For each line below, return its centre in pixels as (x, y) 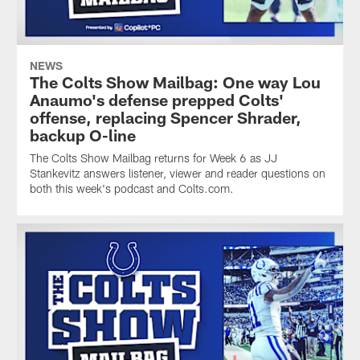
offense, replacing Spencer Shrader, (165, 117)
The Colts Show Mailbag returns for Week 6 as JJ (153, 157)
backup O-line (82, 135)
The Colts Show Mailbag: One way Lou (175, 82)
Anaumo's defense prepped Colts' (156, 99)
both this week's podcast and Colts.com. (131, 188)
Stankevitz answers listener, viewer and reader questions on (177, 173)
